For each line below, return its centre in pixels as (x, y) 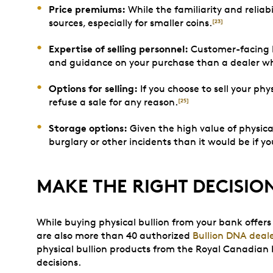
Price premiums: (87, 9)
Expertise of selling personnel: (119, 49)
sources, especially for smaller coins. (130, 23)
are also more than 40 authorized (115, 236)
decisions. (59, 262)
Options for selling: (93, 88)
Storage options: (88, 128)
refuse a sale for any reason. (113, 102)
